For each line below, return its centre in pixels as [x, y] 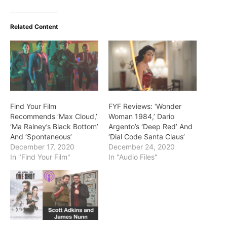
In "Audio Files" [133, 157]
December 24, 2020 [142, 146]
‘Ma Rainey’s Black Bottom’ [54, 126]
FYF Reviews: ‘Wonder [145, 106]
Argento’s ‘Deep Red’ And [150, 126]
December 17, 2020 [42, 146]
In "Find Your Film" [40, 157]
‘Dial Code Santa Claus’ [147, 136]
